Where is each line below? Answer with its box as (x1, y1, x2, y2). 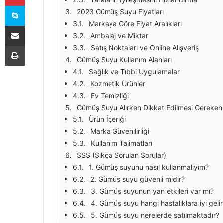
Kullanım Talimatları (91, 139, 152, 147)
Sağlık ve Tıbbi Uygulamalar (89, 67, 180, 76)
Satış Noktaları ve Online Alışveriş (91, 43, 199, 52)
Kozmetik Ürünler (90, 79, 145, 88)
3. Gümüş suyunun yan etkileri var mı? (91, 187, 214, 195)
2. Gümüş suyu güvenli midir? (90, 175, 185, 183)
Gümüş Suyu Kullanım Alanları (77, 55, 172, 64)
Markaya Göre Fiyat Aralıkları (89, 19, 182, 28)
